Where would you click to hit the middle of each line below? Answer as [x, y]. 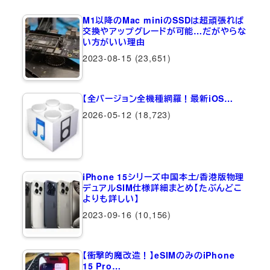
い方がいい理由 [114, 41]
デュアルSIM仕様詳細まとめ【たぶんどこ [162, 187]
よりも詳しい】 [111, 198]
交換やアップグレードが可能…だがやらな [164, 30]
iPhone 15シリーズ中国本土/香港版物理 [163, 176]
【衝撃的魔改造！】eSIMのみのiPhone [159, 255]
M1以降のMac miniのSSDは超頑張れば [163, 20]
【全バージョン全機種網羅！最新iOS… [158, 98]
